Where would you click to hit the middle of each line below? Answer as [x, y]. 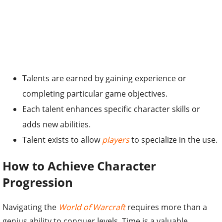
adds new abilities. [56, 125]
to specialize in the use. [173, 140]
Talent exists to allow [62, 140]
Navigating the [30, 207]
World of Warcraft [92, 207]
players [116, 140]
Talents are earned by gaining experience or [104, 79]
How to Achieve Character [79, 166]
